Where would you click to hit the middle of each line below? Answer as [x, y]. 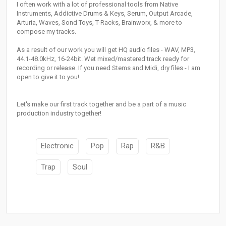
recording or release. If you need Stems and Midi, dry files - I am [108, 68]
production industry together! [59, 114]
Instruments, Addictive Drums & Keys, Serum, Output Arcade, [105, 14]
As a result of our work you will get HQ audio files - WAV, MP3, [106, 50]
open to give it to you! [48, 77]
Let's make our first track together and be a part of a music [101, 104]
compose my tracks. [46, 32]
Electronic [57, 146]
